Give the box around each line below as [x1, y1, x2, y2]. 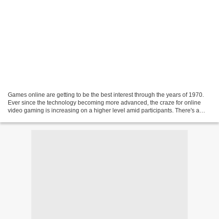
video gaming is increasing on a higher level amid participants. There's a [8, 107, 199, 114]
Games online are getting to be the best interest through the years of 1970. [8, 91, 204, 98]
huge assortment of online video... [8, 114, 97, 122]
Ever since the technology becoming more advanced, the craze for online [8, 99, 201, 106]
